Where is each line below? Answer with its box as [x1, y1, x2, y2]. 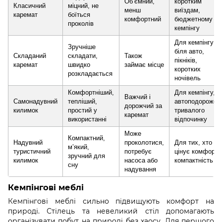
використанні [68, 115, 107, 123]
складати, [68, 52, 98, 60]
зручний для [68, 152, 105, 160]
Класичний [13, 2, 46, 10]
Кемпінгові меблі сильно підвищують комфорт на [8, 197, 214, 206]
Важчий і [124, 93, 151, 101]
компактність [174, 157, 213, 165]
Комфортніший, [68, 89, 114, 97]
